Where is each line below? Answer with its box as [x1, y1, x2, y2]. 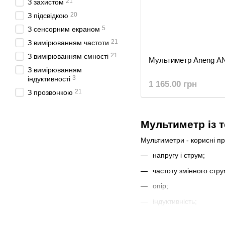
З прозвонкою [28, 88, 73, 96]
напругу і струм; [153, 151, 205, 160]
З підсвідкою [28, 12, 68, 20]
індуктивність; [153, 197, 197, 205]
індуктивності [28, 75, 70, 83]
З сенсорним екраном [28, 25, 100, 33]
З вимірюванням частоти [28, 39, 109, 47]
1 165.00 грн [149, 79, 197, 89]
